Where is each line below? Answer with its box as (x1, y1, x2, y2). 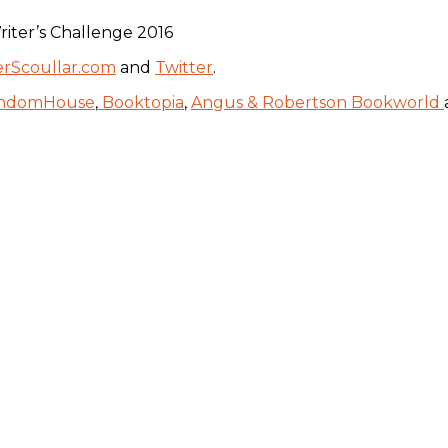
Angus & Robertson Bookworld (191, 92, 444, 112)
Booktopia (98, 92, 184, 112)
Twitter (155, 57, 213, 77)
